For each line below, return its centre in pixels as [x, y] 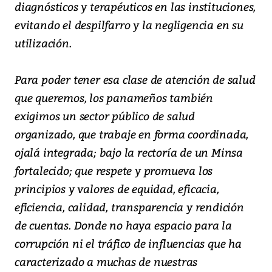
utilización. [43, 43]
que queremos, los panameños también [114, 98]
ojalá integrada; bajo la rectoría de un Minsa [129, 152]
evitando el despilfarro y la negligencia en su [129, 25]
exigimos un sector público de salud [105, 116]
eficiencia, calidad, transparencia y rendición [129, 207]
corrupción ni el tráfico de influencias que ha [128, 243]
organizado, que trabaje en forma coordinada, [132, 134]
